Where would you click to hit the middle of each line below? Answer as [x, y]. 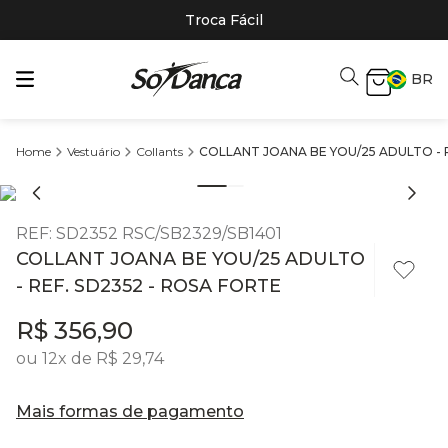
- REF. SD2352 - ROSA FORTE [148, 285]
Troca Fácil [224, 19]
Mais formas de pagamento [130, 411]
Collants [159, 151]
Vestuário [93, 151]
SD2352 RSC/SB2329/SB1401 [169, 233]
